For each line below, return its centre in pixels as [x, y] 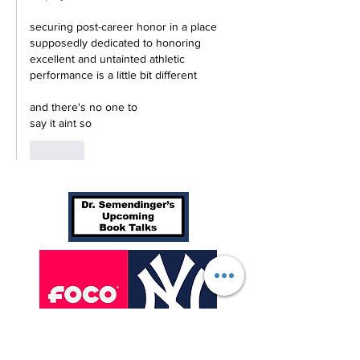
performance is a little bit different [113, 75]
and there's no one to [85, 107]
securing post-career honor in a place [125, 27]
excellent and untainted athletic [109, 59]
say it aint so [61, 123]
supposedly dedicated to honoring [117, 43]
